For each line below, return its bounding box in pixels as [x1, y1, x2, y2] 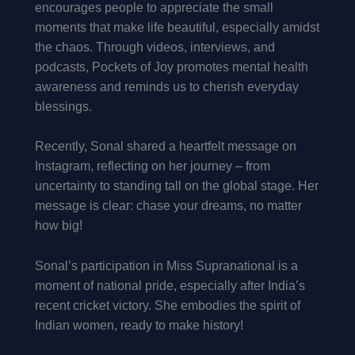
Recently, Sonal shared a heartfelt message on [35, 139, 296, 154]
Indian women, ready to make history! [35, 318, 243, 332]
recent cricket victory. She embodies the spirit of [35, 298, 300, 312]
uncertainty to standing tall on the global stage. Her [35, 179, 319, 193]
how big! [35, 219, 82, 233]
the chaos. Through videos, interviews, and [35, 40, 275, 54]
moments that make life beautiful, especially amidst [35, 20, 319, 34]
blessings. [35, 99, 92, 113]
